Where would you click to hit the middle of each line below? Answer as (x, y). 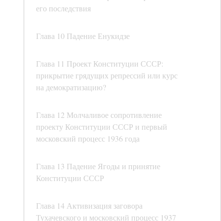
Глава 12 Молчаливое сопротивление (99, 115)
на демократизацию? (71, 87)
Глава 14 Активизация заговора (89, 206)
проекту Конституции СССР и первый (102, 127)
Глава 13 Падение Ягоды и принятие (98, 166)
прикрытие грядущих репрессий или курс (107, 75)
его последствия (63, 8)
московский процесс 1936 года (88, 139)
